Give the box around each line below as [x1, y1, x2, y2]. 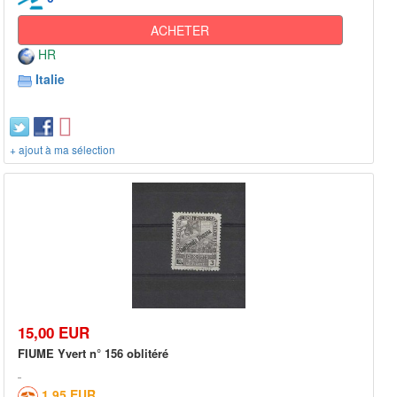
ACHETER [151, 20, 210, 39]
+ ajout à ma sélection [10, 141, 115, 157]
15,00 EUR [18, 322, 90, 344]
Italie [35, 69, 65, 88]
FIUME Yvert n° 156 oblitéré [18, 345, 168, 362]
